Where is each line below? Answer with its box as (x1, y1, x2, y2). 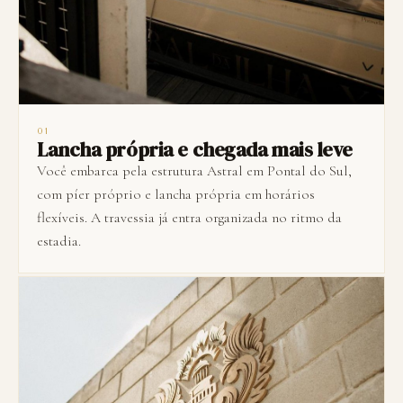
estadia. (37, 231, 81, 250)
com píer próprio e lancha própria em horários (37, 184, 315, 203)
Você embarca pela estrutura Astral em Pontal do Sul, (37, 161, 352, 180)
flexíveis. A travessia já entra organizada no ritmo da (37, 208, 342, 227)
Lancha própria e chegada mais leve (37, 135, 354, 163)
